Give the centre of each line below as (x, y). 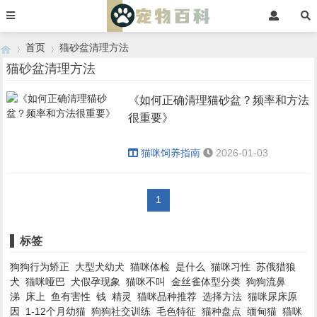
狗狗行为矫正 (40, 267)
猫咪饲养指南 (171, 153)
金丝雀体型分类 (206, 282)
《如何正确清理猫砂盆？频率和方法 (219, 100)
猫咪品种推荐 (167, 296)
